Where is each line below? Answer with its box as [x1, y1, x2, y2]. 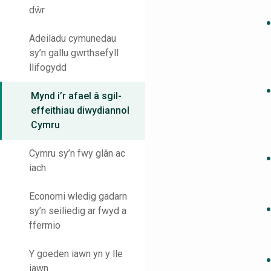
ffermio [29, 220, 60, 232]
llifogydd [29, 62, 67, 74]
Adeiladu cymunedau [29, 33, 116, 45]
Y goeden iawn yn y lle [29, 248, 123, 260]
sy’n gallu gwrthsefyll [29, 47, 119, 59]
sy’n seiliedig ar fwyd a [29, 205, 126, 217]
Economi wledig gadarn [29, 191, 127, 203]
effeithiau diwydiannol [31, 105, 129, 117]
